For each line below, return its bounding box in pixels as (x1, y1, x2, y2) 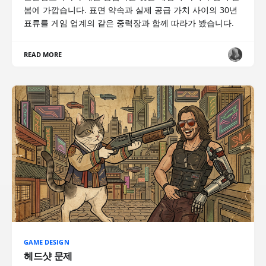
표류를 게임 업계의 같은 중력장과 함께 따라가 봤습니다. (24, 17, 234, 28)
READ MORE (24, 50, 62, 59)
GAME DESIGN (24, 237, 69, 246)
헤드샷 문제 (24, 249, 73, 262)
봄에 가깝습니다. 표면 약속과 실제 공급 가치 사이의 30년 (24, 4, 237, 15)
